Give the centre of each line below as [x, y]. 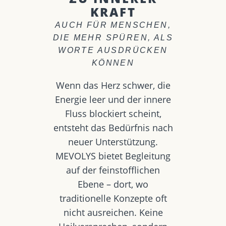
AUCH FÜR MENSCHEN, [113, 25]
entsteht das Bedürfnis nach [113, 128]
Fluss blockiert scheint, [113, 114]
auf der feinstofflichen [113, 170]
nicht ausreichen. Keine [113, 212]
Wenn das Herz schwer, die [113, 85]
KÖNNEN [113, 63]
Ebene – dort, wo [113, 184]
